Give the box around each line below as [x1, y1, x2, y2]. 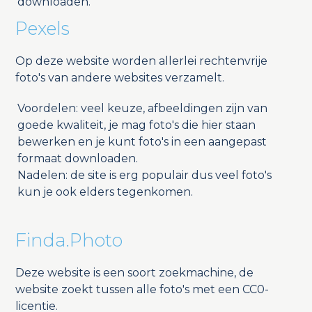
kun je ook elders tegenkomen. [17, 185, 193, 199]
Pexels [15, 17, 70, 40]
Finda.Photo [15, 229, 123, 251]
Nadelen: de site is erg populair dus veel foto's [17, 169, 272, 182]
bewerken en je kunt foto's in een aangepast [17, 135, 267, 149]
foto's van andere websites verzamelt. [15, 71, 224, 85]
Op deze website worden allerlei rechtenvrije [15, 54, 267, 68]
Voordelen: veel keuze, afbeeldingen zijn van [17, 102, 267, 116]
